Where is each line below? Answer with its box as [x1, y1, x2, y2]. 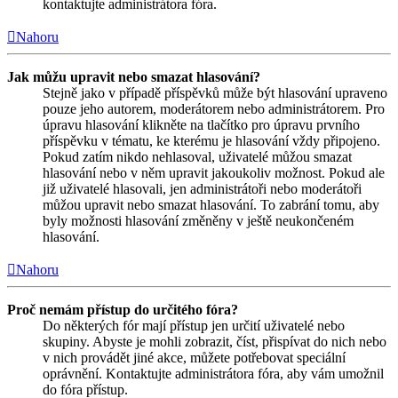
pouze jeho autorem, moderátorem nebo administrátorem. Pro [43, 100, 385, 116]
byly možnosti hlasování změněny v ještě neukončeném [43, 212, 354, 228]
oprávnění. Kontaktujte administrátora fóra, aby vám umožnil [43, 365, 384, 381]
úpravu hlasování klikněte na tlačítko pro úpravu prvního [43, 116, 360, 132]
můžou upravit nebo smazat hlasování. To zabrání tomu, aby [43, 196, 379, 212]
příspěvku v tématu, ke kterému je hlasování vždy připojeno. [43, 132, 380, 148]
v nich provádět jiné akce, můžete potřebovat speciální [43, 349, 346, 365]
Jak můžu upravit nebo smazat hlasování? [7, 68, 260, 84]
